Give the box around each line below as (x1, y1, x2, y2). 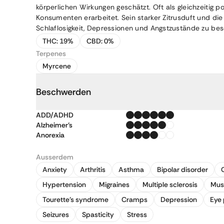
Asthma (118, 165, 144, 174)
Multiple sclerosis (142, 180, 197, 189)
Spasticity (82, 210, 114, 219)
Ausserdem (36, 152, 73, 161)
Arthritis (80, 165, 105, 174)
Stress (127, 210, 147, 219)
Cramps (121, 195, 147, 204)
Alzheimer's (36, 120, 72, 129)
